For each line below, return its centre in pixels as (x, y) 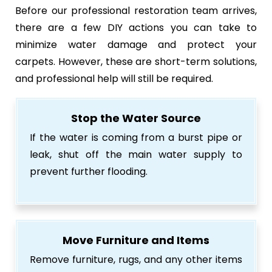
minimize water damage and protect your (136, 44)
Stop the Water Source (136, 118)
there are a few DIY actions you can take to (136, 27)
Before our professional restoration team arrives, (136, 10)
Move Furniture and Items (136, 240)
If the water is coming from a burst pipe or (136, 137)
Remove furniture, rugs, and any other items (136, 259)
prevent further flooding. (89, 171)
